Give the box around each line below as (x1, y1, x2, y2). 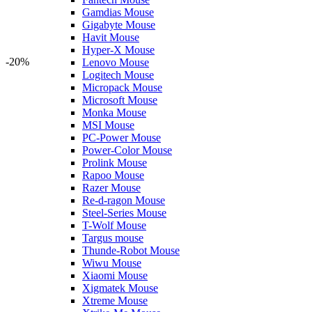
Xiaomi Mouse (82, 270, 148, 281)
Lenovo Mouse (82, 56, 149, 68)
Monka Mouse (82, 107, 146, 118)
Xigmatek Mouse (82, 282, 158, 294)
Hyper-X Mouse (82, 44, 155, 56)
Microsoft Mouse (82, 94, 157, 106)
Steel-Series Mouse (82, 207, 166, 219)
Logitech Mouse (82, 69, 154, 81)
